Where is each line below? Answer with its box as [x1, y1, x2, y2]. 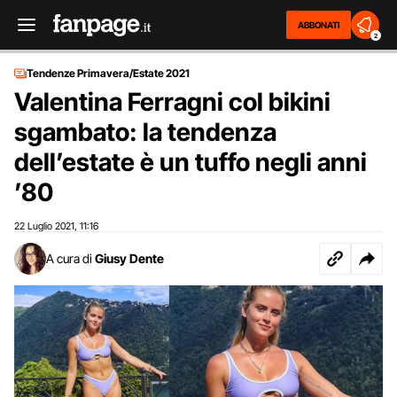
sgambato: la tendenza [14, 117, 276, 147]
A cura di [46, 251, 92, 266]
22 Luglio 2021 [14, 220, 74, 232]
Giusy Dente [95, 251, 164, 266]
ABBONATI [298, 19, 339, 30]
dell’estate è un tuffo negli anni [14, 147, 367, 177]
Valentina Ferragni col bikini [14, 87, 331, 117]
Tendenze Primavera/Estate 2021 [27, 66, 190, 80]
